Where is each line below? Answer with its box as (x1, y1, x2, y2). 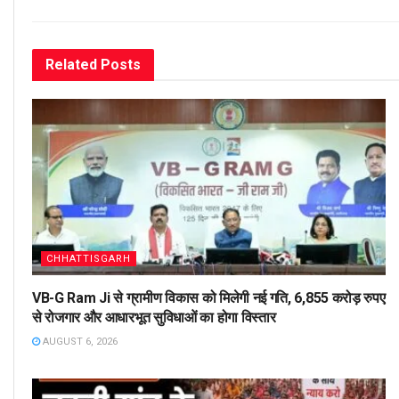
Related (45, 55, 97, 73)
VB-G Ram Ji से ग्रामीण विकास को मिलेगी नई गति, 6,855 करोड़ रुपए (32, 289, 386, 307)
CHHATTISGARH (46, 253, 131, 265)
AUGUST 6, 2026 (40, 336, 118, 348)
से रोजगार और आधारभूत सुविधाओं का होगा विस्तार (32, 309, 276, 327)
